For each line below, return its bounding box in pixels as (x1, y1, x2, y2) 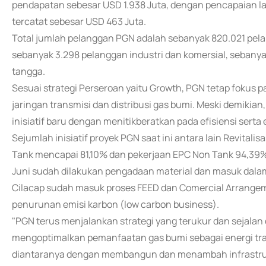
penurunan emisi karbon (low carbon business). (12, 198, 219, 211)
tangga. (12, 65, 45, 78)
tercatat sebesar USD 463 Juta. (12, 15, 146, 28)
